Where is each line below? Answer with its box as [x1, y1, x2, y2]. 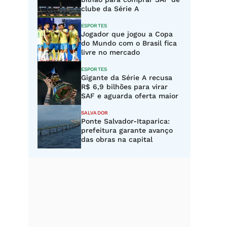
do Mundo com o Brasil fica [81, 39, 177, 47]
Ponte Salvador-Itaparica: [81, 117, 170, 125]
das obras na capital [81, 135, 153, 143]
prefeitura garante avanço [81, 126, 173, 134]
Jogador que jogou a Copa [81, 30, 173, 38]
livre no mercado [81, 48, 140, 56]
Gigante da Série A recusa [81, 73, 172, 82]
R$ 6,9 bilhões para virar [81, 83, 168, 91]
